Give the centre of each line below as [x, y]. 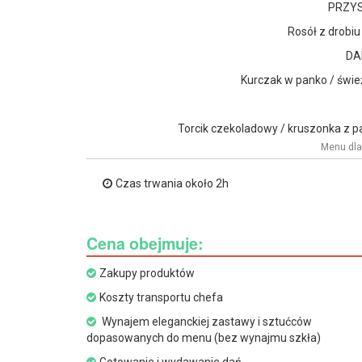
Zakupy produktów [147, 273]
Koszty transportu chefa [161, 297]
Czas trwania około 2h [172, 183]
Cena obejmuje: [145, 243]
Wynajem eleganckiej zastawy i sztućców [206, 322]
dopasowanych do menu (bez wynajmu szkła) [204, 338]
